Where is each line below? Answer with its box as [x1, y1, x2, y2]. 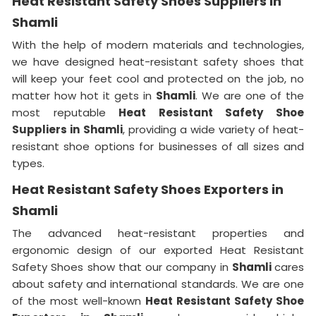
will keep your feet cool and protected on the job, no [12, 71, 304, 86]
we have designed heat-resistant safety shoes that [12, 54, 304, 69]
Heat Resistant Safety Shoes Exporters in [12, 180, 284, 198]
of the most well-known [12, 293, 145, 308]
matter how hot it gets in [12, 87, 156, 103]
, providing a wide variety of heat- [123, 121, 304, 137]
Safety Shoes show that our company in [12, 259, 232, 274]
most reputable [12, 104, 119, 120]
